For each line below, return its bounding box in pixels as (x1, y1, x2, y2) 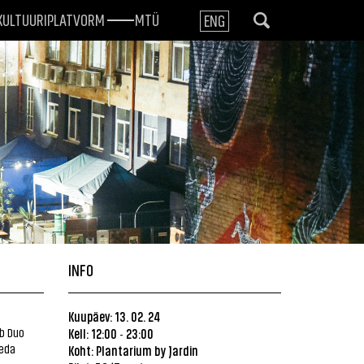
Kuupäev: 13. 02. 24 (67, 308, 160, 324)
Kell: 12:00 (67, 325, 117, 341)
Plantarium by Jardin (95, 342, 198, 358)
